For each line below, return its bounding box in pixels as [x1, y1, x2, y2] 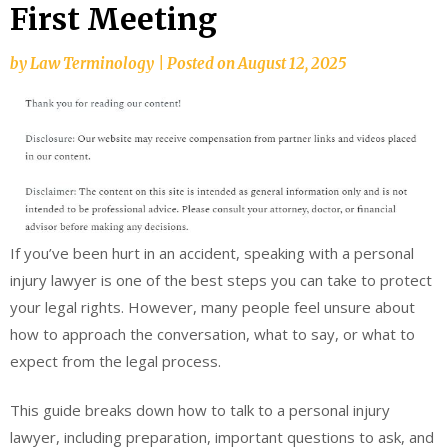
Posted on [167, 53, 238, 73]
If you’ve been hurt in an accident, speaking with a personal [10, 242, 414, 263]
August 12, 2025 [238, 53, 346, 73]
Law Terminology [30, 53, 154, 73]
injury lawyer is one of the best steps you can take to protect [10, 269, 432, 290]
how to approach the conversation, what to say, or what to [10, 323, 415, 344]
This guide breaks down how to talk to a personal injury [10, 400, 390, 421]
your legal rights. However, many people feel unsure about [10, 296, 415, 317]
